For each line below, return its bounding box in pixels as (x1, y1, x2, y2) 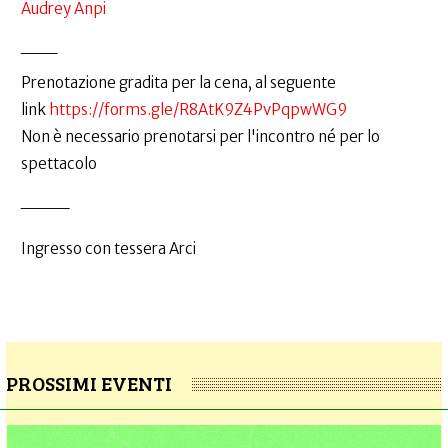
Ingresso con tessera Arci (21, 239, 196, 259)
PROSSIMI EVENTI (6, 369, 172, 398)
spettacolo (21, 154, 97, 174)
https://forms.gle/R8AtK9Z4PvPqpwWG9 (49, 100, 347, 120)
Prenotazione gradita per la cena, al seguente (21, 73, 336, 93)
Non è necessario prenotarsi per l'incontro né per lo (21, 127, 383, 147)
